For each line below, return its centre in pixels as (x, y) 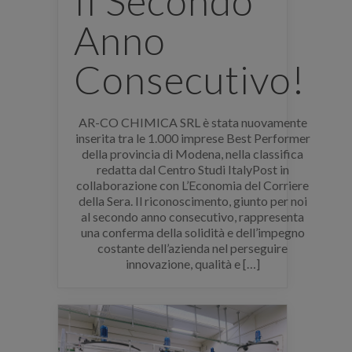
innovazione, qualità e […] (192, 264)
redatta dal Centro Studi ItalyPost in (192, 169)
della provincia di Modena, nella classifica (193, 154)
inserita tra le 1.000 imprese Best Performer (192, 138)
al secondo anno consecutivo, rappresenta (193, 216)
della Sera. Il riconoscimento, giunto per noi (192, 201)
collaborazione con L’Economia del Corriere (193, 185)
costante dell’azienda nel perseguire (193, 248)
